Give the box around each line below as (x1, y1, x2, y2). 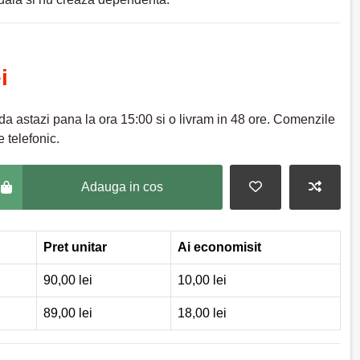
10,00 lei (178, 272, 227, 287)
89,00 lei (43, 305, 92, 320)
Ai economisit (178, 239, 261, 254)
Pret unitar (43, 239, 107, 254)
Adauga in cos (81, 179, 164, 194)
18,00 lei (178, 305, 227, 320)
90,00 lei (43, 272, 92, 287)
